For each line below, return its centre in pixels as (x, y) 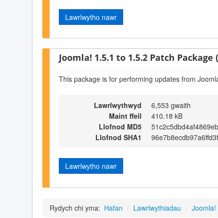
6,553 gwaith (171, 105)
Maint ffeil (125, 116)
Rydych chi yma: (76, 208)
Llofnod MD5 (120, 127)
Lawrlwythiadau (157, 208)
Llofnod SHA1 (118, 137)
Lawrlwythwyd (118, 105)
